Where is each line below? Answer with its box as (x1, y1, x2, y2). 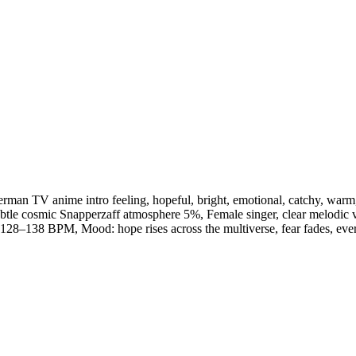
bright (197, 193, 226, 207)
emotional (233, 193, 282, 207)
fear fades (281, 222, 330, 236)
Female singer (207, 207, 276, 222)
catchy (288, 193, 320, 207)
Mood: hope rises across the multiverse (81, 222, 275, 236)
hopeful (153, 193, 191, 207)
